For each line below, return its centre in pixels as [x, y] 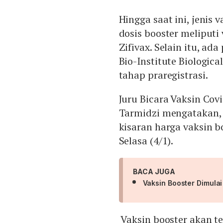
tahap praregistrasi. [163, 75]
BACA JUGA [154, 172]
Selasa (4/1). [147, 141]
